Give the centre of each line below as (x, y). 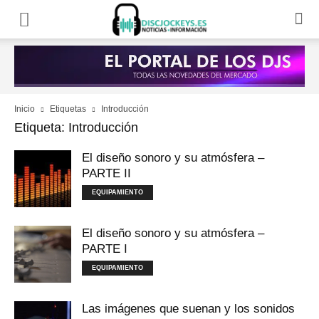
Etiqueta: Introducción (76, 127)
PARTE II (106, 173)
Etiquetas (68, 109)
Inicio (25, 109)
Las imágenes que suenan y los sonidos (188, 309)
